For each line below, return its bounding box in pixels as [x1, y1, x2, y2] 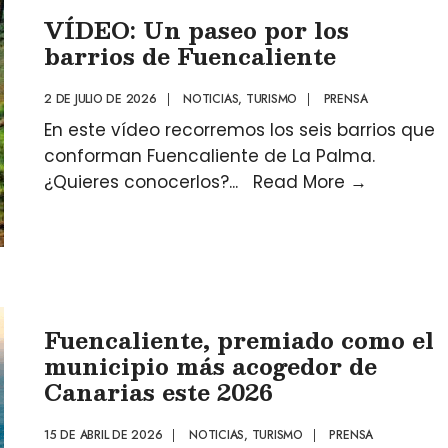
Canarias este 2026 [44, 373, 273, 410]
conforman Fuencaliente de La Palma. [44, 144, 375, 168]
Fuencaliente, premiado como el [44, 321, 434, 358]
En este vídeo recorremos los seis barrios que [44, 118, 435, 142]
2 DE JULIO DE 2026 [44, 90, 157, 108]
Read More [253, 170, 350, 194]
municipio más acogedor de [44, 347, 377, 384]
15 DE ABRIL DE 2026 [44, 426, 163, 444]
